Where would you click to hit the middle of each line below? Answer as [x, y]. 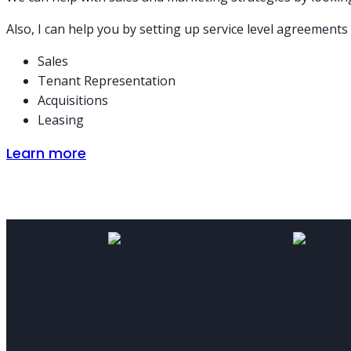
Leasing [61, 119]
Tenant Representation [107, 80]
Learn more [46, 153]
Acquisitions [73, 100]
